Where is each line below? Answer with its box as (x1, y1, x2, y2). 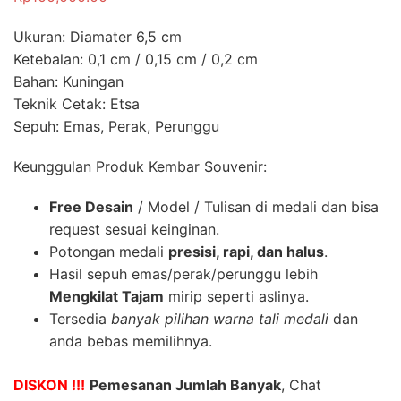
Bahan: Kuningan (13, 72, 124, 90)
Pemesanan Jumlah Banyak (90, 375, 281, 394)
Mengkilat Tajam (49, 286, 164, 305)
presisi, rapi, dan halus (168, 242, 324, 260)
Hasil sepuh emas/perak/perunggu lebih (49, 264, 318, 283)
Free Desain (49, 197, 133, 216)
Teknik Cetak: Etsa (13, 94, 140, 113)
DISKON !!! (13, 375, 85, 394)
